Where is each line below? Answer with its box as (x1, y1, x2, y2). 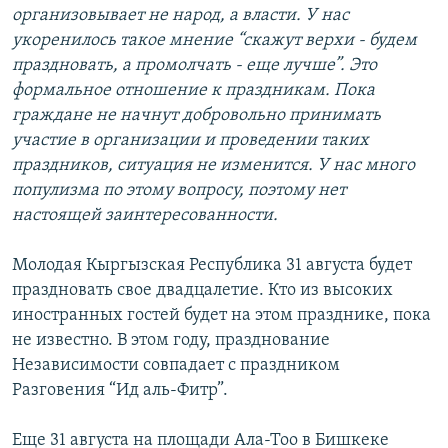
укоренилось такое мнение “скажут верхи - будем (12, 31, 417, 51)
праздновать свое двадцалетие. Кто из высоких (12, 281, 393, 301)
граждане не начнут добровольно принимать (12, 106, 381, 126)
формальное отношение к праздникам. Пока (12, 81, 375, 101)
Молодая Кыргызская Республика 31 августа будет (12, 256, 412, 276)
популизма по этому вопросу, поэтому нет (12, 181, 346, 201)
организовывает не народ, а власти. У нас (12, 6, 349, 26)
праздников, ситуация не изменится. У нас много (12, 156, 415, 176)
